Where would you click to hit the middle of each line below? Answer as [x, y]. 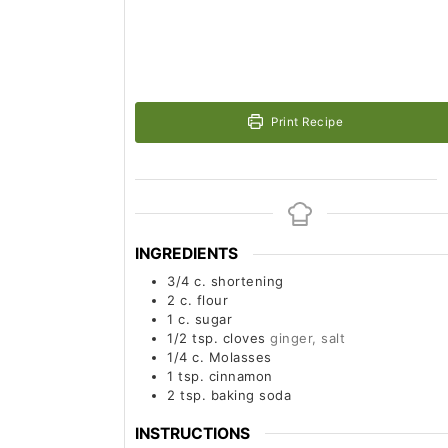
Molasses [240, 357]
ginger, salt [307, 338]
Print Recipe [305, 121]
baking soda [250, 395]
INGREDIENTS [186, 254]
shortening [247, 281]
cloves [244, 338]
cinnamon [240, 376]
